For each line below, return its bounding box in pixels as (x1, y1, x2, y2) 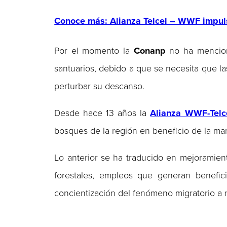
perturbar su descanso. (54, 81, 145, 92)
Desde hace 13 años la (54, 107, 150, 119)
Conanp (133, 45, 166, 57)
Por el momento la (54, 45, 134, 57)
